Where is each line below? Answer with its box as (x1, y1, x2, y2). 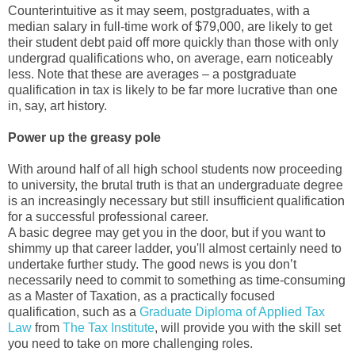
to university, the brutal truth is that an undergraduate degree (8, 177, 343, 192)
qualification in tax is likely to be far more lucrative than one (8, 82, 338, 97)
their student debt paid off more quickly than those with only (8, 35, 338, 49)
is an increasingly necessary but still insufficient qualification (8, 193, 345, 208)
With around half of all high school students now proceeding (8, 162, 342, 176)
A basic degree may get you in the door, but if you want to (8, 225, 326, 239)
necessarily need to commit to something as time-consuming (8, 273, 345, 287)
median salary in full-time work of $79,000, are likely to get (8, 19, 332, 33)
